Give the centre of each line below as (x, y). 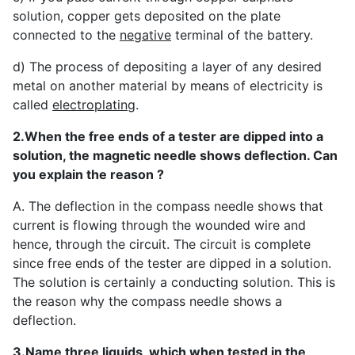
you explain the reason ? (88, 174)
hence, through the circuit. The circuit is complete (162, 244)
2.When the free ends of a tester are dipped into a (168, 136)
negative (145, 34)
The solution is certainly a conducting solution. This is (174, 282)
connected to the (66, 34)
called (32, 104)
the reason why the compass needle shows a (147, 301)
